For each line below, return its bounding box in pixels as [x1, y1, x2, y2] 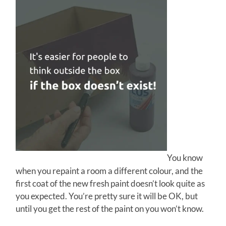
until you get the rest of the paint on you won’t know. [16, 203, 204, 214]
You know [167, 152, 203, 163]
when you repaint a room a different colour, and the [16, 165, 203, 176]
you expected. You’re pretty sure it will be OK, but [16, 190, 198, 201]
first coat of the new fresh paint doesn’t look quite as [16, 178, 205, 189]
